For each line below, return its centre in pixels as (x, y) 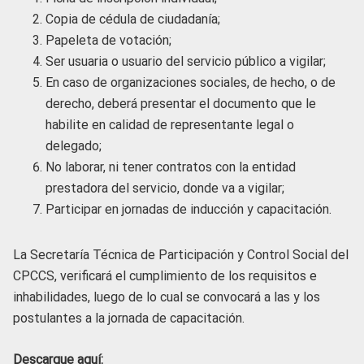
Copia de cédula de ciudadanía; (133, 19)
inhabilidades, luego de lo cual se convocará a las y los (167, 297)
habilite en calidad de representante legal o (170, 125)
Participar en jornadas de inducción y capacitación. (188, 210)
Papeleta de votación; (108, 41)
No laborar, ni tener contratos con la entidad (171, 167)
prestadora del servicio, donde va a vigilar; (165, 188)
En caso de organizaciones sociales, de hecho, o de (191, 83)
